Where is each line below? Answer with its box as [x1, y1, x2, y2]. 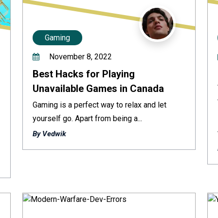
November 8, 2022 [47, 52, 112, 61]
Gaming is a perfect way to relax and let [33, 100, 166, 109]
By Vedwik [33, 129, 66, 138]
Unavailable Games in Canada [33, 83, 164, 94]
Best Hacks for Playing [33, 68, 135, 80]
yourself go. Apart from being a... [33, 114, 142, 123]
